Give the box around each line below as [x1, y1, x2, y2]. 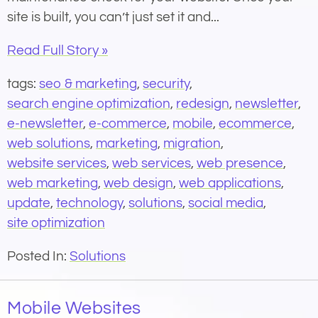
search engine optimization [7, 96, 170, 111]
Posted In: [7, 248, 70, 263]
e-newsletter [7, 116, 83, 131]
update [7, 195, 50, 210]
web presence [197, 155, 283, 170]
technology [56, 195, 123, 210]
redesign [176, 96, 229, 111]
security [143, 76, 190, 91]
